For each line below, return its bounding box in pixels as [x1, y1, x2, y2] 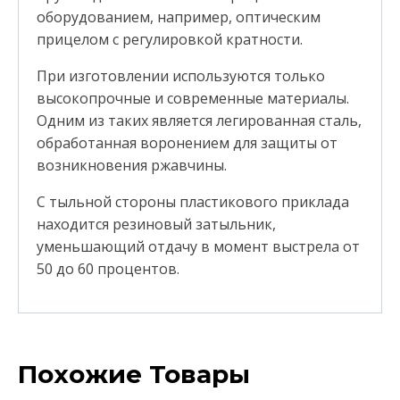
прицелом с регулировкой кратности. [37, 29, 303, 49]
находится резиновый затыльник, [37, 213, 276, 234]
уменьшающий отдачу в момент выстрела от [37, 236, 360, 256]
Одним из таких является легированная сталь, [37, 110, 362, 130]
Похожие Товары [18, 358, 250, 389]
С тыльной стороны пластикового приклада [37, 191, 349, 212]
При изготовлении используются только [37, 65, 325, 86]
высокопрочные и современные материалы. [37, 87, 349, 108]
